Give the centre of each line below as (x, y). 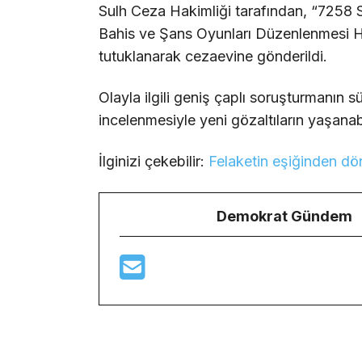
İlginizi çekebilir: (154, 162)
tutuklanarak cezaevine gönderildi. (213, 56)
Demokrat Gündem (284, 216)
